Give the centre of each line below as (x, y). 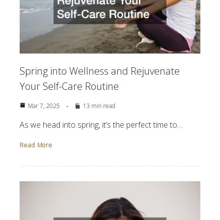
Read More (36, 145)
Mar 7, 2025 (44, 106)
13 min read (99, 106)
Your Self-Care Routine (69, 86)
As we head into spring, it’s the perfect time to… (101, 124)
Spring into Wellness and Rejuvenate (100, 71)
